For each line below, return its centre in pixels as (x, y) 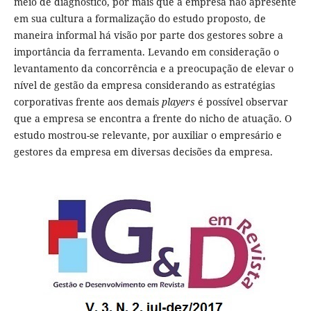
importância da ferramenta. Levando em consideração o (146, 52)
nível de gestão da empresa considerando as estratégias (144, 85)
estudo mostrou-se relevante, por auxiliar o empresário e (148, 135)
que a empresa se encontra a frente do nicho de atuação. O (152, 119)
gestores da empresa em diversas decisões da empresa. (143, 152)
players (178, 102)
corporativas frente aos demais (87, 102)
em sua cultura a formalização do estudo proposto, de (140, 19)
